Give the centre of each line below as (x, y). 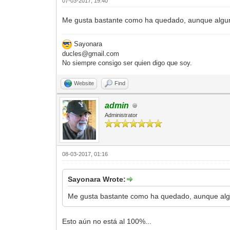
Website (84, 83)
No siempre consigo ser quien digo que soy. (127, 63)
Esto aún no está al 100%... (108, 222)
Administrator (121, 115)
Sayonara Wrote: (97, 179)
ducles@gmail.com (91, 54)
